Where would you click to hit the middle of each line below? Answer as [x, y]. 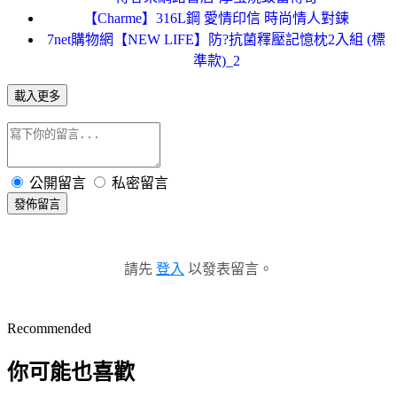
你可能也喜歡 [71, 372]
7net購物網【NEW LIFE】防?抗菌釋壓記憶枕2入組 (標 [216, 39]
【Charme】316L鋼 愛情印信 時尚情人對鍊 [216, 18]
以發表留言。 [229, 269]
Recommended [49, 328]
